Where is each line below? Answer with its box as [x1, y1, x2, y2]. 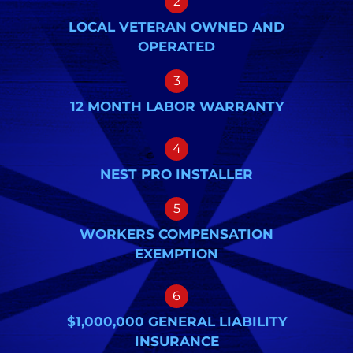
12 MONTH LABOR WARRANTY [69, 98, 284, 114]
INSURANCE [134, 333, 219, 349]
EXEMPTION [135, 245, 218, 262]
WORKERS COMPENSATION [80, 225, 273, 242]
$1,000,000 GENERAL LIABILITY [66, 313, 287, 329]
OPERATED [138, 38, 215, 54]
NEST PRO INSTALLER [100, 165, 253, 182]
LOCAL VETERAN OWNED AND [69, 18, 284, 35]
